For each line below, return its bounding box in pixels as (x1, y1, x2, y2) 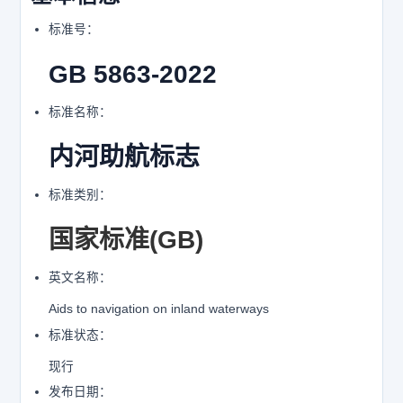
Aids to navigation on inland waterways (48, 301, 269, 316)
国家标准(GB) (48, 226, 203, 255)
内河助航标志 (48, 143, 200, 172)
